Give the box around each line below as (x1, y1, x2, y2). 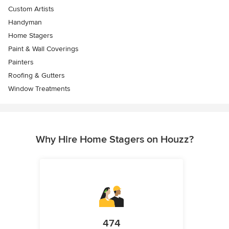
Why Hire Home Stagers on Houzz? (35, 133, 194, 146)
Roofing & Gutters (8, 71, 65, 80)
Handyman (8, 18, 42, 27)
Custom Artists (8, 5, 54, 14)
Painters (8, 58, 34, 67)
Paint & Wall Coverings (8, 44, 79, 54)
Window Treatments (8, 84, 71, 94)
